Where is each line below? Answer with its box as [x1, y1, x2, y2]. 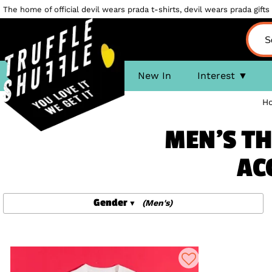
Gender [93, 197, 128, 209]
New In [137, 70, 171, 81]
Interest [197, 70, 235, 81]
